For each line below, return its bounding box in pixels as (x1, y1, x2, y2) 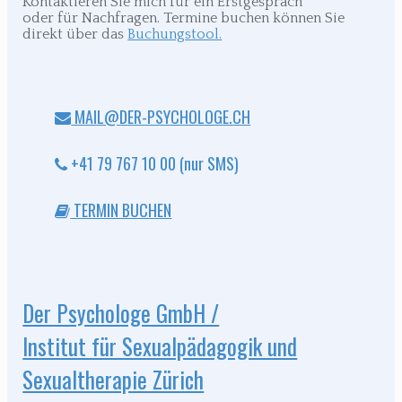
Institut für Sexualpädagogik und (22, 328, 298, 363)
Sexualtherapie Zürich (22, 362, 205, 396)
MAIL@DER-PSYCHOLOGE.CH (71, 105, 251, 129)
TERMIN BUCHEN (70, 198, 172, 223)
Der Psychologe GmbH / (22, 295, 220, 329)
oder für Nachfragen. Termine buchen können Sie (22, 10, 345, 27)
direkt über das (22, 26, 128, 43)
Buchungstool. (127, 26, 223, 43)
